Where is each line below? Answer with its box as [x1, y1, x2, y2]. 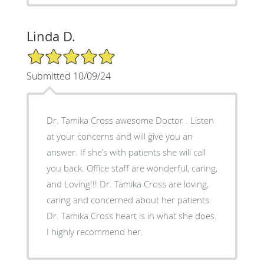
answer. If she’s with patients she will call [46, 146, 206, 158]
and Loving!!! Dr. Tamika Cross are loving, [46, 177, 209, 190]
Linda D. [26, 27, 75, 45]
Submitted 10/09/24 [26, 69, 111, 82]
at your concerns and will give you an [46, 130, 193, 142]
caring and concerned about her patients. [46, 193, 212, 206]
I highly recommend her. [46, 225, 143, 237]
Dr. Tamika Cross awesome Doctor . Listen [46, 114, 214, 126]
